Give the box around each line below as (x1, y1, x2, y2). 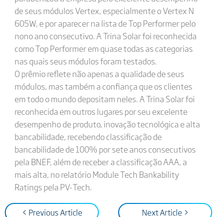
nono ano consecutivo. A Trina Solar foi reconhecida (14, 30, 197, 42)
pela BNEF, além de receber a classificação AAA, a (14, 155, 187, 168)
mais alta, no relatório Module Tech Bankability (14, 168, 179, 180)
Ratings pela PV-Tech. (14, 181, 92, 193)
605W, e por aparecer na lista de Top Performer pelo (14, 17, 196, 29)
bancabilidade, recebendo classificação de (14, 130, 162, 142)
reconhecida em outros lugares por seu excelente (14, 105, 187, 117)
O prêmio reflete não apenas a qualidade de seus (14, 67, 184, 79)
